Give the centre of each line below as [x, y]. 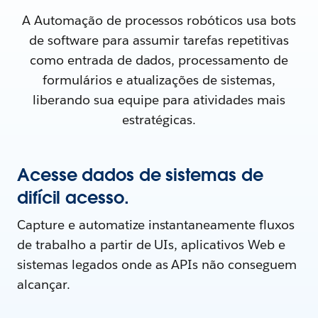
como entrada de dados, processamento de [159, 60]
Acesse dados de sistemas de [140, 175]
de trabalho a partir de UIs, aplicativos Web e [152, 245]
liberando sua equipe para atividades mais [159, 100]
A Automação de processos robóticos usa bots [159, 21]
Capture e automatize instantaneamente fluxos [156, 225]
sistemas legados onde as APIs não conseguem [157, 265]
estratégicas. [159, 120]
